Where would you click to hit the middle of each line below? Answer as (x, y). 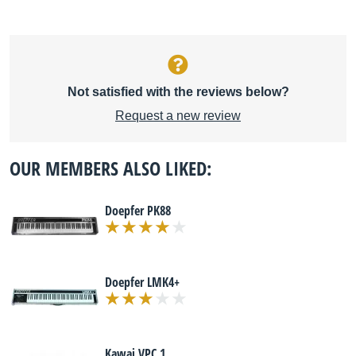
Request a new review (178, 116)
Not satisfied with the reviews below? (178, 92)
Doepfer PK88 (138, 211)
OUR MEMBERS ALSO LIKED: (110, 168)
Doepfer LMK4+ (142, 282)
